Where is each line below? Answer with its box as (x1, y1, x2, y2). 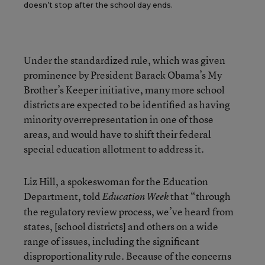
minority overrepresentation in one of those (24, 112, 214, 126)
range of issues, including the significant (24, 234, 199, 248)
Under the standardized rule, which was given (24, 53, 225, 67)
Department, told (24, 189, 102, 203)
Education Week (102, 190, 169, 203)
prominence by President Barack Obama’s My (24, 68, 222, 82)
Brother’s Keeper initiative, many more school (24, 83, 225, 96)
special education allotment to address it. (24, 142, 204, 156)
